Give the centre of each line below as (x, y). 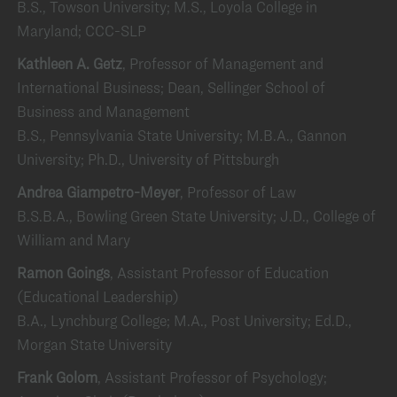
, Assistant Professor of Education (219, 272)
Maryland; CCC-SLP (82, 31)
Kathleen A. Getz (70, 63)
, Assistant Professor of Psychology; (212, 377)
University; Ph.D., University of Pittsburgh (148, 159)
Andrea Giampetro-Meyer (98, 192)
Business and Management (103, 111)
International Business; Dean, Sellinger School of (171, 87)
